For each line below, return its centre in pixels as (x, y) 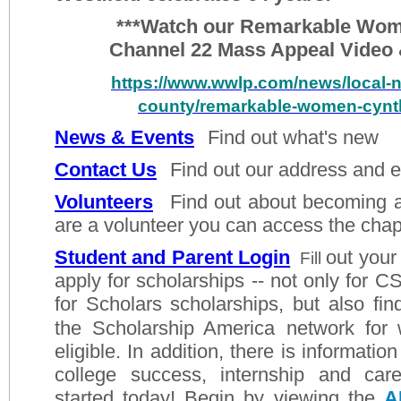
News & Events (124, 137)
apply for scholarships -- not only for (215, 281)
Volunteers (104, 202)
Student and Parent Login (173, 257)
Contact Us (106, 170)
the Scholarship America (165, 328)
